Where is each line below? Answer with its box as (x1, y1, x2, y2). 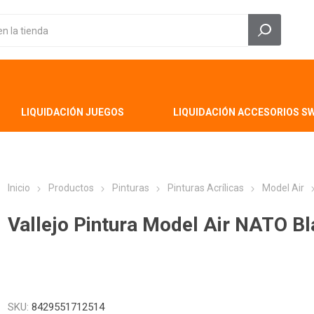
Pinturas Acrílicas (168, 182, 245, 193)
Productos (48, 182, 95, 193)
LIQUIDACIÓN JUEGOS (20, 107, 124, 118)
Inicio (8, 182, 31, 193)
